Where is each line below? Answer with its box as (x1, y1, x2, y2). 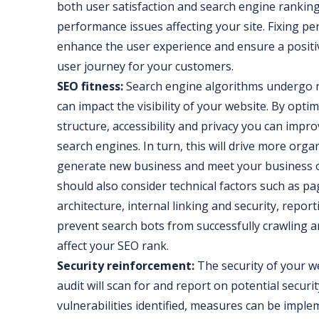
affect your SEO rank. (57, 238, 169, 254)
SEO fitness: (57, 78, 123, 95)
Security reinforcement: (57, 258, 194, 274)
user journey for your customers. (57, 58, 234, 75)
